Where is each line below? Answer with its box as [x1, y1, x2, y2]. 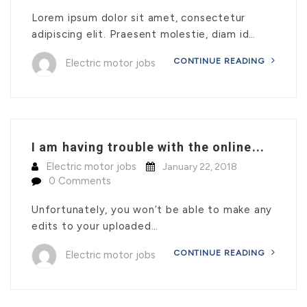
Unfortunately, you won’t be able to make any [32, 204, 273, 216]
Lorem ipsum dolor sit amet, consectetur [32, 12, 246, 24]
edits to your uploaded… [32, 220, 158, 232]
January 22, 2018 [162, 161, 237, 173]
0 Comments [49, 175, 111, 187]
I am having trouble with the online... [32, 140, 265, 154]
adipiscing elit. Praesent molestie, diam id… [32, 28, 256, 40]
